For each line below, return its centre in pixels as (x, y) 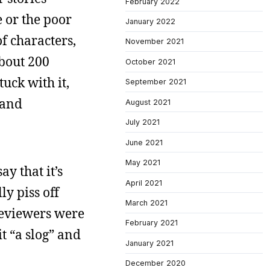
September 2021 (156, 82)
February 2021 (152, 223)
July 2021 (143, 122)
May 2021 (143, 163)
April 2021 (144, 183)
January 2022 (150, 21)
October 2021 (150, 61)
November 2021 (155, 42)
